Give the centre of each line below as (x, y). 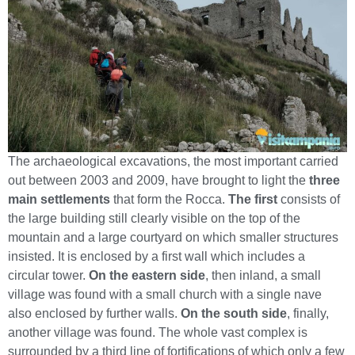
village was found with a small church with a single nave (165, 295)
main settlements (59, 200)
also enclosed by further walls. (94, 314)
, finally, (308, 314)
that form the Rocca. (169, 200)
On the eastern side (147, 276)
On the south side (234, 314)
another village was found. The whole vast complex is (158, 333)
